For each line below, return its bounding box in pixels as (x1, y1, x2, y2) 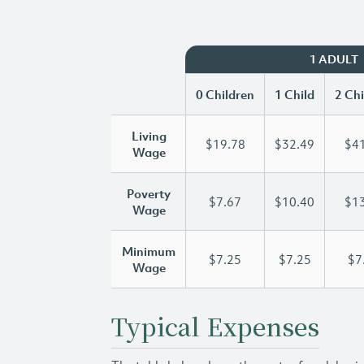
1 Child (275, 86, 314, 102)
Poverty (127, 185, 171, 201)
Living (131, 128, 167, 144)
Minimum (122, 243, 175, 259)
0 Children (196, 86, 254, 102)
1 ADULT (309, 52, 358, 67)
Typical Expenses (111, 308, 319, 344)
